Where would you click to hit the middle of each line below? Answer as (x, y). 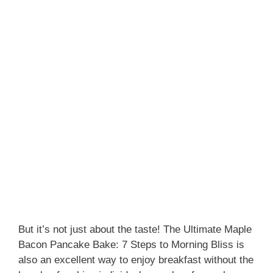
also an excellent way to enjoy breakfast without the (136, 260)
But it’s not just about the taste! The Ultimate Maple (135, 229)
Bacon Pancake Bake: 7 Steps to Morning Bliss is (131, 245)
